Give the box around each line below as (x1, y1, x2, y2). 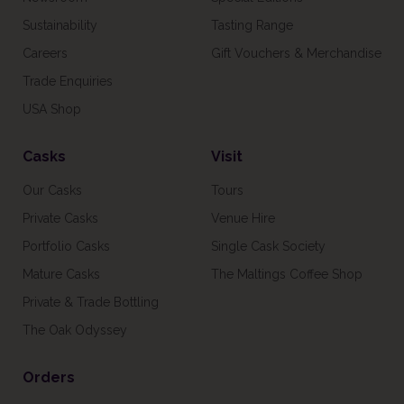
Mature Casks (23, 267, 100, 282)
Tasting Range (211, 18, 293, 33)
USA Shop (23, 102, 81, 117)
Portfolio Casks (23, 239, 110, 254)
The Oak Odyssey (23, 323, 127, 338)
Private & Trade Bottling (23, 295, 159, 310)
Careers (23, 46, 68, 61)
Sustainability (23, 18, 97, 33)
